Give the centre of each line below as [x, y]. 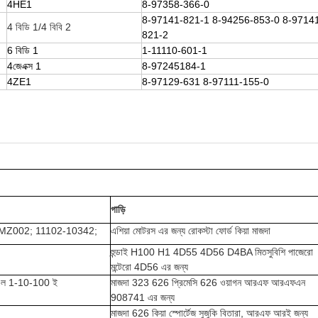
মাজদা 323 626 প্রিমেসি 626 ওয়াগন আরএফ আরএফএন [208, 283]
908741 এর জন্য [143, 298]
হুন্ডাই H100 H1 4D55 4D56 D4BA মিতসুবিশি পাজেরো [212, 252]
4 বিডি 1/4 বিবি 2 [39, 27]
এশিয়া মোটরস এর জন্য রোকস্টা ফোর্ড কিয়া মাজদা [191, 231]
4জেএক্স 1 [24, 66]
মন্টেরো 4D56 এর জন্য [149, 267]
